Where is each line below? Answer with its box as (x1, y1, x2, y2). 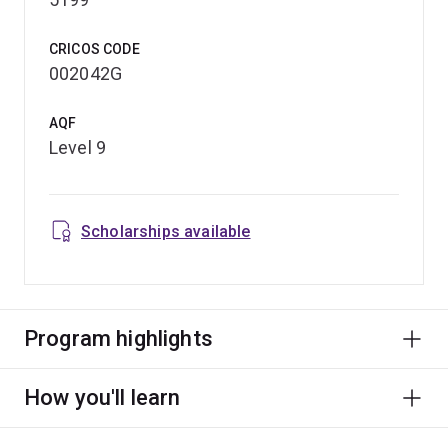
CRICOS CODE (49, 40, 140, 57)
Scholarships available (81, 221, 251, 241)
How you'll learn (24, 384, 181, 410)
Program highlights (24, 325, 213, 351)
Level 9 (49, 136, 107, 158)
